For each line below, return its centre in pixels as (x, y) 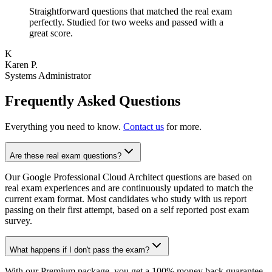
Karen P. (21, 64)
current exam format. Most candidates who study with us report (126, 199)
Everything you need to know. (63, 127)
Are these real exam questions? (66, 156)
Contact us (144, 127)
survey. (19, 221)
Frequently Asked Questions (93, 101)
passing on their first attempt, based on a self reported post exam (127, 210)
